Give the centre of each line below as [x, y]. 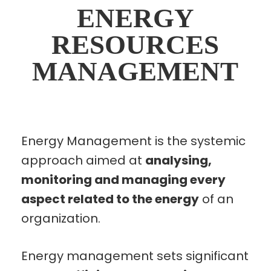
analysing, [178, 160]
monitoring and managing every [123, 179]
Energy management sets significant [135, 256]
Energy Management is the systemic [133, 141]
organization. [60, 218]
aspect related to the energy [110, 199]
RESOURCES [135, 44]
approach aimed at [83, 160]
